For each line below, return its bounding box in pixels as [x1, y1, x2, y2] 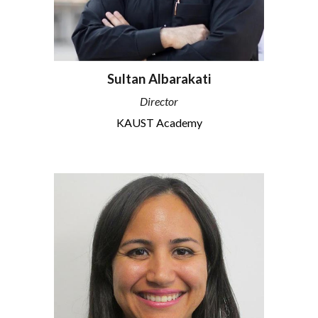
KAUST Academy [116, 115, 202, 129]
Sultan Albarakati [107, 71, 211, 87]
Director [140, 94, 178, 108]
